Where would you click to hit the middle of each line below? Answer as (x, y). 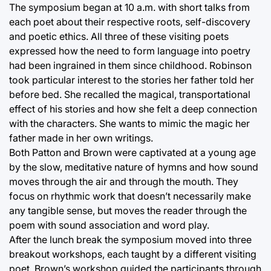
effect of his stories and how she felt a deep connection (133, 109)
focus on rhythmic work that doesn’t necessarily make (130, 196)
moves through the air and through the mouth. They (124, 181)
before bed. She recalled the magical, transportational (130, 94)
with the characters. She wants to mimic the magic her (129, 123)
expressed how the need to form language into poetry (130, 51)
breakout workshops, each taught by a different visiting (133, 254)
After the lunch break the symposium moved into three (130, 239)
